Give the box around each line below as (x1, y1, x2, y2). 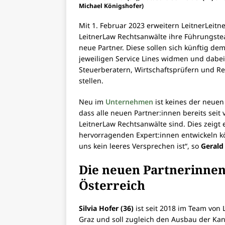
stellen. (79, 76, 103, 86)
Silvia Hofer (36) (79, 203, 134, 213)
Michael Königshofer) (79, 2, 144, 11)
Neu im (79, 97, 105, 107)
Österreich (79, 177, 145, 194)
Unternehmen (105, 97, 153, 107)
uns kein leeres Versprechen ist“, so (79, 141, 201, 151)
